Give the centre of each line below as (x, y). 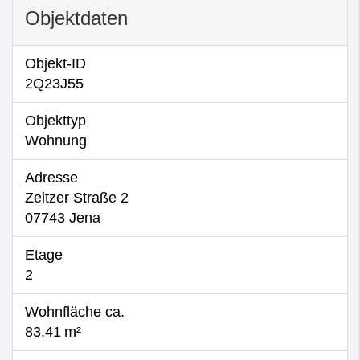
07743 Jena (63, 218)
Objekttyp (55, 121)
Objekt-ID (55, 63)
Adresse (51, 178)
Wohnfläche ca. (75, 312)
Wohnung (56, 141)
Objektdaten (76, 18)
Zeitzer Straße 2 (77, 198)
